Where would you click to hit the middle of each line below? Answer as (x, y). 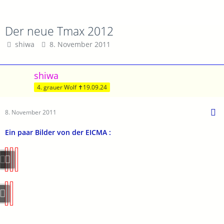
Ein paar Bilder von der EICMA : (58, 132)
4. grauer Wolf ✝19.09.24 (72, 87)
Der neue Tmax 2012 (59, 31)
